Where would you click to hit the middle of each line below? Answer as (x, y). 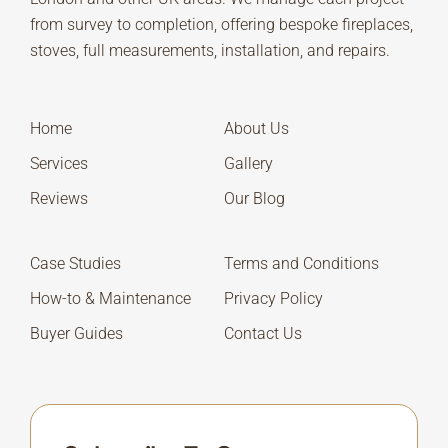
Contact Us (263, 334)
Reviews (59, 199)
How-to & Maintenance (110, 299)
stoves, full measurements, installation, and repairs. (210, 51)
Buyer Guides (76, 334)
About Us (256, 129)
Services (59, 164)
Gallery (248, 164)
